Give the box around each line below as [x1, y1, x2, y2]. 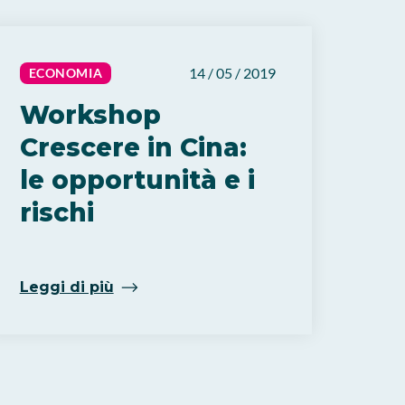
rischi [19, 197, 94, 228]
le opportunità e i [19, 165, 255, 195]
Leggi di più [19, 278, 114, 296]
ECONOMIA [28, 65, 103, 80]
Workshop [19, 99, 161, 130]
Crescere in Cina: [19, 132, 247, 163]
